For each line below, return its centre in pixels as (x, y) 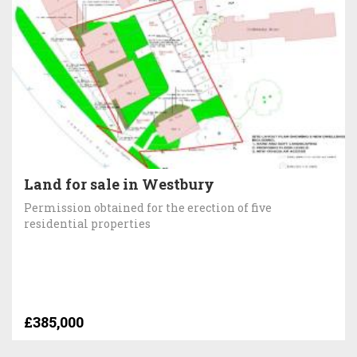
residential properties (87, 223)
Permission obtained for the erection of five (148, 207)
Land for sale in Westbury (119, 184)
